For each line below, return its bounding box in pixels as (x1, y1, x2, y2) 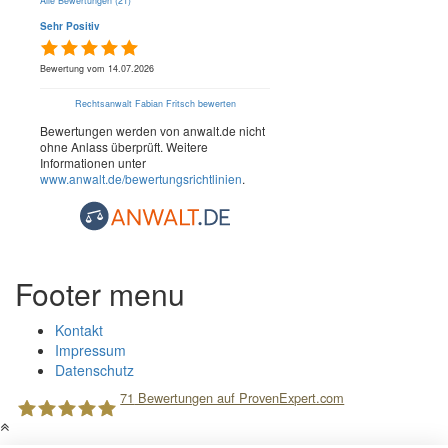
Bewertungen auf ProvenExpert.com (134, 388, 345, 408)
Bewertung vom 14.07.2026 (40, 62, 154, 76)
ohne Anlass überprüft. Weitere (40, 138, 208, 156)
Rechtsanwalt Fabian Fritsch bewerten (74, 97, 236, 111)
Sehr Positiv (40, 19, 100, 34)
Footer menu (15, 272, 185, 316)
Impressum (55, 340, 126, 361)
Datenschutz (55, 360, 134, 381)
